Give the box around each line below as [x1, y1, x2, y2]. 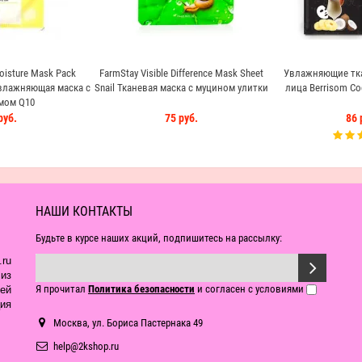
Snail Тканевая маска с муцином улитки [94, 82, 268, 94]
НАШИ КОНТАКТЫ [36, 204, 133, 219]
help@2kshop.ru [53, 340, 119, 352]
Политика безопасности [88, 283, 195, 295]
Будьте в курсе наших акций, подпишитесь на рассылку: [36, 232, 282, 244]
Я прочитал [36, 283, 88, 295]
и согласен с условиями [195, 283, 306, 295]
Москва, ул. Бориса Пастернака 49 [53, 317, 203, 329]
